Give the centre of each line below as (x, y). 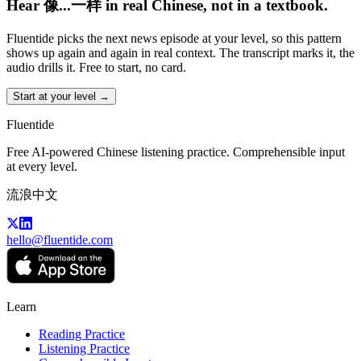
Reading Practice (82, 334)
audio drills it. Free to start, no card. (96, 67)
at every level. (42, 166)
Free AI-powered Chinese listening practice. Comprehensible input (176, 151)
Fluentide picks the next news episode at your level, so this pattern (174, 38)
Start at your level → (61, 96)
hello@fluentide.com (60, 239)
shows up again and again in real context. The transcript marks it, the (180, 52)
